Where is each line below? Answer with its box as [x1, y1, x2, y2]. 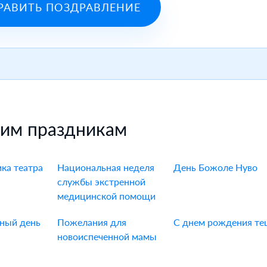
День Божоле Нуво [173, 162, 258, 173]
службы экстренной [57, 176, 145, 187]
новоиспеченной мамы [57, 231, 157, 242]
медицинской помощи [57, 190, 156, 201]
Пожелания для [57, 216, 126, 228]
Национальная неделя [57, 162, 154, 173]
